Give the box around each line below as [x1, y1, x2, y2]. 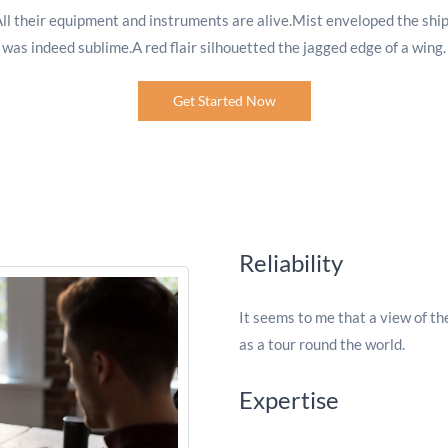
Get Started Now [172, 92, 276, 109]
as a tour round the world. [239, 335, 405, 353]
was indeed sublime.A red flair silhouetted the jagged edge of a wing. [2, 38, 446, 56]
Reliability [239, 248, 343, 277]
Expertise [239, 385, 339, 414]
